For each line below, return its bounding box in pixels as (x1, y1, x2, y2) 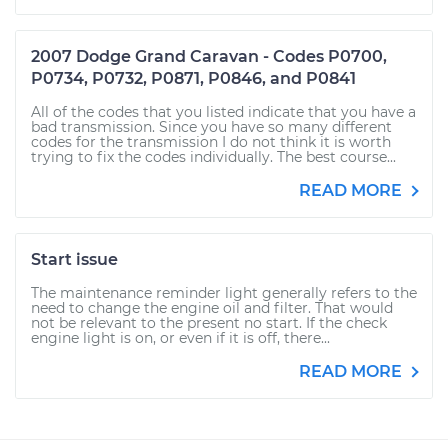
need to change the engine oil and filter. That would (31, 299, 393, 318)
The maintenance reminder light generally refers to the (31, 284, 417, 303)
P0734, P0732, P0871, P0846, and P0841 (31, 69, 356, 89)
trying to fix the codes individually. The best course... (31, 148, 396, 167)
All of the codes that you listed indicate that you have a (31, 103, 416, 122)
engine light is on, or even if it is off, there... (31, 329, 330, 348)
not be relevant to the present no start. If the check (31, 314, 387, 333)
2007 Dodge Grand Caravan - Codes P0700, (31, 47, 387, 67)
